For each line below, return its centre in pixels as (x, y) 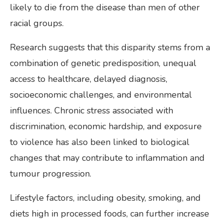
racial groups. (37, 23)
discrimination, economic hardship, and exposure (106, 126)
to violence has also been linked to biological (100, 142)
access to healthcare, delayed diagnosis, (89, 79)
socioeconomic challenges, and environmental (101, 94)
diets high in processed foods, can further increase (110, 213)
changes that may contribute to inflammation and (107, 158)
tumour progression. (51, 173)
